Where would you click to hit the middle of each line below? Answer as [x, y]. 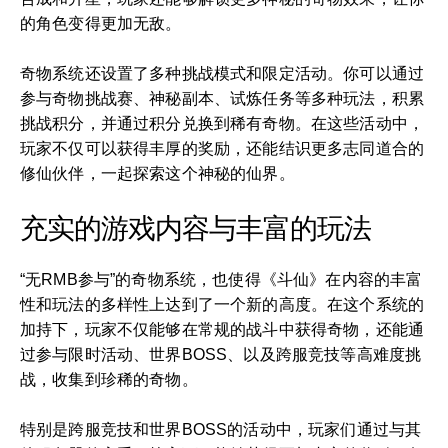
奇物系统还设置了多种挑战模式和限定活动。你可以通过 [222, 73]
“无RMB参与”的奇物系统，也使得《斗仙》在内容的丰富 [221, 279]
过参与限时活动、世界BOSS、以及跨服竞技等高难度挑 [221, 354]
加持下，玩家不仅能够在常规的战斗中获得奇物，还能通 [222, 329]
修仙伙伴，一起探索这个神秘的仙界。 [157, 173]
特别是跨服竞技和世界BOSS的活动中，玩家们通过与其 [221, 429]
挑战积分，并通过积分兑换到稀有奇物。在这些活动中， [222, 123]
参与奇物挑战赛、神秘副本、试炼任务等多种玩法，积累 [222, 98]
